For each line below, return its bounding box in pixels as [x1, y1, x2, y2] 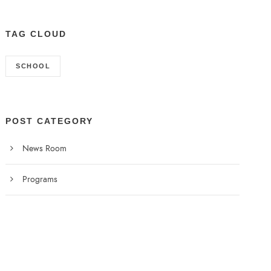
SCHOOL [16, 62, 51, 70]
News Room [22, 143, 67, 154]
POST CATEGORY [5, 116, 94, 126]
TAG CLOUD [5, 29, 67, 39]
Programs [22, 174, 58, 185]
